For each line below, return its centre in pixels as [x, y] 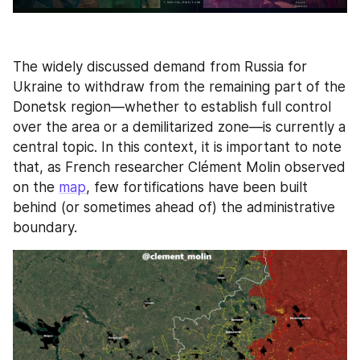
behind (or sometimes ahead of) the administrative [174, 208]
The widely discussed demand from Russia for [160, 67]
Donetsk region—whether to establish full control [172, 107]
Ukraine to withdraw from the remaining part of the [179, 87]
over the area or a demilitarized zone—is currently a [179, 127]
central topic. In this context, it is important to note [177, 147]
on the [36, 188]
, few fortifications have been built [197, 188]
